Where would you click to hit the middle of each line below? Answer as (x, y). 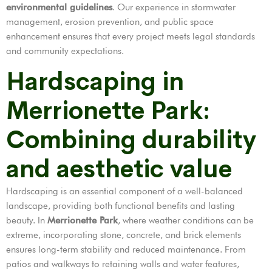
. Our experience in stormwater (174, 7)
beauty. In (27, 220)
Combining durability (131, 140)
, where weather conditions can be (186, 220)
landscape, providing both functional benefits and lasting (121, 206)
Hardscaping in (95, 81)
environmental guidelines (59, 7)
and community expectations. (65, 51)
